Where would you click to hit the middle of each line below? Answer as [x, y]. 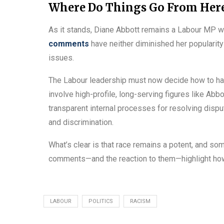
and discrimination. [81, 122]
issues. [61, 57]
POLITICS [101, 201]
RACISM [140, 201]
